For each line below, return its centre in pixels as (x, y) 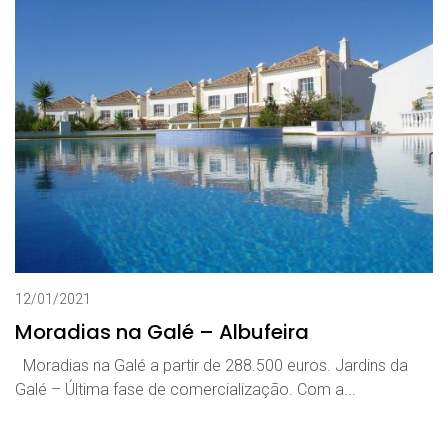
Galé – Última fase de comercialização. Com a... (185, 389)
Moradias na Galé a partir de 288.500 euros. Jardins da (211, 365)
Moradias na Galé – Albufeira (162, 331)
